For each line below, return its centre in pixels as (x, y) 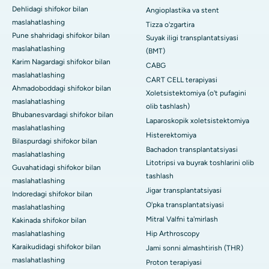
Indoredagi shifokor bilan (52, 194)
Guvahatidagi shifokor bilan (56, 167)
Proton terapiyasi (174, 262)
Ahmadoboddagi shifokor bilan (62, 88)
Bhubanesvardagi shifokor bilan (63, 114)
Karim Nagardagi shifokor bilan (61, 62)
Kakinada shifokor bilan (49, 220)
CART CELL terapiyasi (182, 80)
